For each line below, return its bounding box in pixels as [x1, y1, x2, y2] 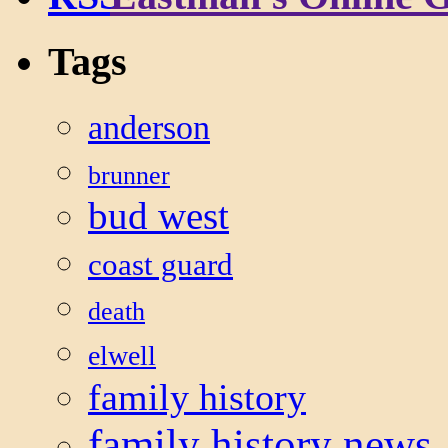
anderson [88, 109, 210, 147]
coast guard [88, 248, 233, 283]
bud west [88, 194, 229, 239]
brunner [88, 161, 170, 191]
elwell [88, 340, 156, 372]
